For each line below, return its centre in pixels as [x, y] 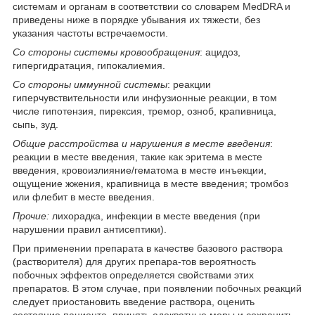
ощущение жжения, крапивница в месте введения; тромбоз [150, 183]
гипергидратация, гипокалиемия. [89, 65]
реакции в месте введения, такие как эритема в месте [137, 156]
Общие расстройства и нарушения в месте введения [141, 143]
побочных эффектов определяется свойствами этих [133, 275]
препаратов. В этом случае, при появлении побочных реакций [157, 288]
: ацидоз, [220, 52]
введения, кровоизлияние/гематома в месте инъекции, [140, 170]
